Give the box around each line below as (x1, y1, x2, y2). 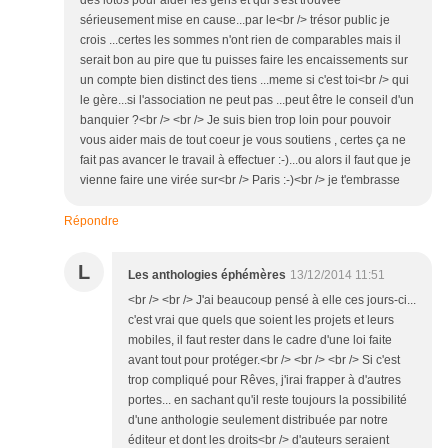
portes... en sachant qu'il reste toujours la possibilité (128, 393, 407, 408)
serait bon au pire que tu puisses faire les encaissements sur (80, 53, 408, 68)
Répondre (64, 214, 119, 229)
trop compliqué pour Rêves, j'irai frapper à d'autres (128, 373, 401, 388)
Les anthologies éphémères (128, 268, 286, 283)
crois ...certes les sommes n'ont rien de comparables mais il (80, 33, 401, 48)
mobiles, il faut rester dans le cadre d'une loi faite (128, 333, 392, 348)
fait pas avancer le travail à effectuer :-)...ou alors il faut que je (80, 153, 411, 168)
